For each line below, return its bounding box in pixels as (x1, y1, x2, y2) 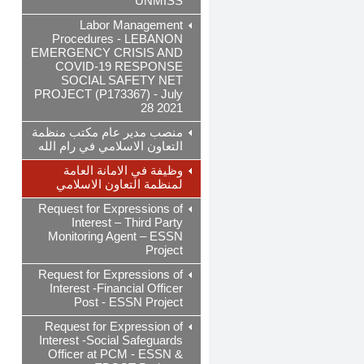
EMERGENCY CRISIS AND (31, 46, 183, 59)
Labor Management (80, 19, 183, 32)
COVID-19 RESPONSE (55, 60, 183, 73)
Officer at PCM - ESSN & (48, 348, 183, 361)
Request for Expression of (45, 320, 183, 333)
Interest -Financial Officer (50, 282, 183, 295)
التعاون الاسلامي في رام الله (38, 140, 183, 153)
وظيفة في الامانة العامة (63, 164, 183, 177)
